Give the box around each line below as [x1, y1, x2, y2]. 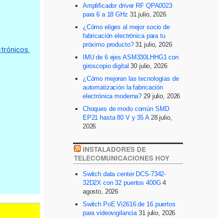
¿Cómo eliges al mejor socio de [82, 23, 170, 31]
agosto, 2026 [82, 187, 119, 195]
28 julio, [150, 114, 172, 122]
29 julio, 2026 [144, 92, 181, 100]
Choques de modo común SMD [82, 105, 169, 113]
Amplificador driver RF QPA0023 [82, 2, 172, 10]
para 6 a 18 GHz [82, 11, 128, 18]
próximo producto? [82, 41, 134, 49]
